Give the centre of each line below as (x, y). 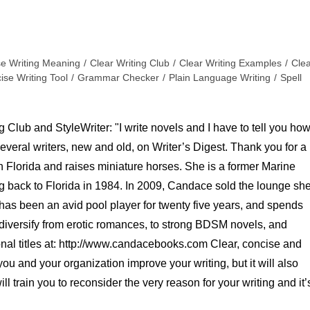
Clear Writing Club (130, 63)
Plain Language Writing (220, 78)
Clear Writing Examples (230, 63)
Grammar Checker (118, 78)
